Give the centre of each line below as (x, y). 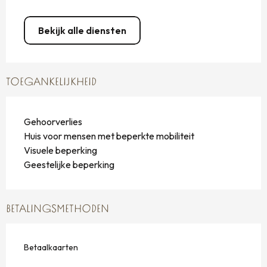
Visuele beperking (60, 150)
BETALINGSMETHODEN (58, 210)
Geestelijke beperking (69, 165)
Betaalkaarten (51, 248)
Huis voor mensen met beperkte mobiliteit (109, 136)
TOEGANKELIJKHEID (51, 83)
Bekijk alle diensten (82, 31)
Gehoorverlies (53, 122)
